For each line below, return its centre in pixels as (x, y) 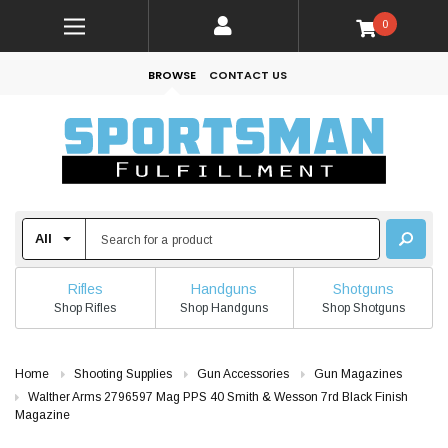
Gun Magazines (358, 374)
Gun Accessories (243, 374)
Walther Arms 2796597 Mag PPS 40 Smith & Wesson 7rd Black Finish (218, 397)
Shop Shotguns (363, 307)
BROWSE (172, 75)
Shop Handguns (224, 307)
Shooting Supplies (123, 374)
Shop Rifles (85, 307)
